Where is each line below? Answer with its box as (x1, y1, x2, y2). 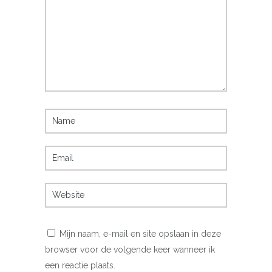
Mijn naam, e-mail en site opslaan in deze (59, 228, 221, 239)
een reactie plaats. (45, 260, 115, 270)
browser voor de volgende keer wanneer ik (45, 244, 215, 254)
